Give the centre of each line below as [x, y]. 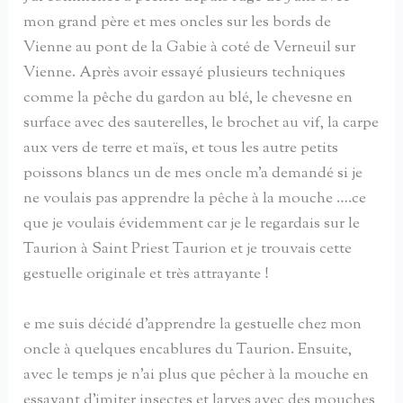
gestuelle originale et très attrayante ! [147, 275]
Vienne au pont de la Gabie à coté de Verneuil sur [190, 48]
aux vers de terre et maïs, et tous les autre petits [181, 149]
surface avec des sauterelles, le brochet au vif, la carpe [201, 124]
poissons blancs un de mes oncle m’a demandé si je [193, 174]
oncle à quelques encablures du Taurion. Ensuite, [188, 349]
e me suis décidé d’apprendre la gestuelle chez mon [193, 324]
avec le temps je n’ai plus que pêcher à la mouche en [197, 375]
